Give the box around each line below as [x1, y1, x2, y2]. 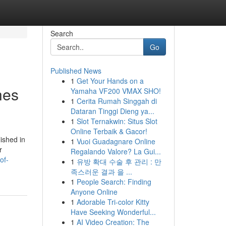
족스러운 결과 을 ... [70, 166, 132, 177]
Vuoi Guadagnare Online [76, 136, 155, 146]
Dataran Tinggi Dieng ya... [70, 106, 154, 116]
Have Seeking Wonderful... [70, 207, 156, 217]
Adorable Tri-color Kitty [76, 197, 149, 207]
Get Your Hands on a [76, 76, 144, 86]
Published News [50, 66, 101, 76]
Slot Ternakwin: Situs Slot [76, 116, 157, 126]
